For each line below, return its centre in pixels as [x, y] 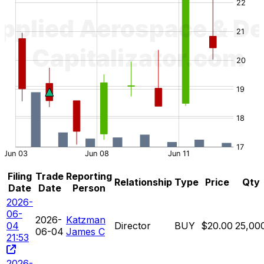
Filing [20, 176]
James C [85, 231]
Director [133, 225]
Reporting [89, 176]
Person [89, 188]
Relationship [143, 182]
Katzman [86, 220]
